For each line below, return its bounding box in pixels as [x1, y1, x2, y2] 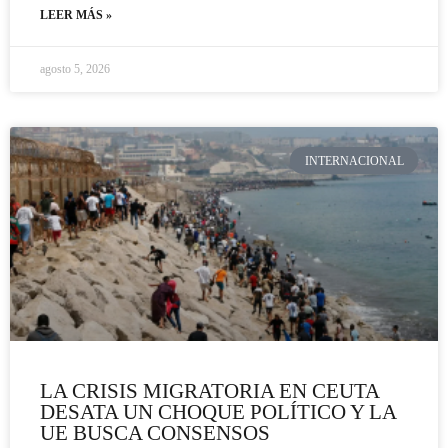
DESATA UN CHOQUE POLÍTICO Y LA [40, 400, 396, 425]
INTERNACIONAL [304, 153, 404, 168]
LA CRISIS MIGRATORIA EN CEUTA [40, 379, 379, 404]
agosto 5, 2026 [40, 62, 110, 77]
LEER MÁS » [40, 8, 112, 23]
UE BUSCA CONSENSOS [40, 421, 270, 446]
